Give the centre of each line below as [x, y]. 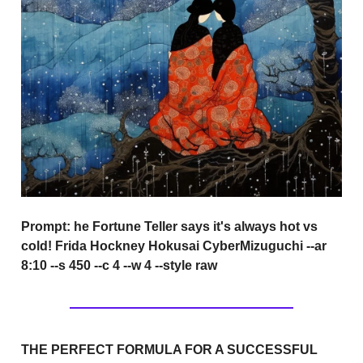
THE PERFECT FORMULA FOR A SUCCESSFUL [169, 349]
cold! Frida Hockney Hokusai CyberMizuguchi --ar [174, 246]
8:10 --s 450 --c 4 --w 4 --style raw [119, 265]
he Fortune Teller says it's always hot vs [196, 226]
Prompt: [47, 226]
